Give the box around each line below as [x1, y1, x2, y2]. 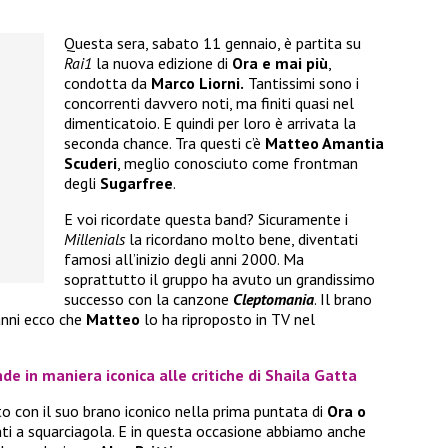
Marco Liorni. [151, 73, 244, 94]
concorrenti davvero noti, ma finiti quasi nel [64, 93, 354, 114]
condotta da [64, 73, 151, 94]
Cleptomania [233, 289, 314, 310]
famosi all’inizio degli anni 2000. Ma [64, 249, 304, 270]
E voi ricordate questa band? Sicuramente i [64, 209, 348, 230]
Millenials [64, 229, 129, 250]
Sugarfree [100, 173, 173, 194]
